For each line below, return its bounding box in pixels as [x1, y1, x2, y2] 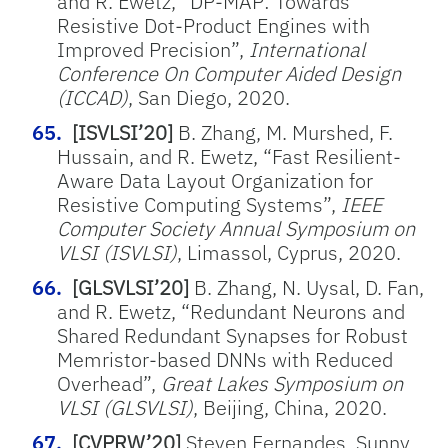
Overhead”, [57, 370, 161, 397]
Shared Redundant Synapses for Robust [57, 322, 408, 349]
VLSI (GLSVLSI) [57, 394, 193, 421]
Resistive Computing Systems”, [57, 191, 341, 218]
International [249, 36, 365, 63]
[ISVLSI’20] [72, 119, 173, 146]
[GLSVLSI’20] [72, 274, 189, 301]
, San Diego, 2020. [128, 84, 290, 111]
